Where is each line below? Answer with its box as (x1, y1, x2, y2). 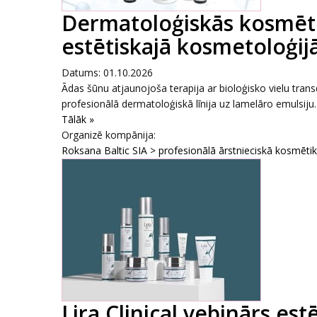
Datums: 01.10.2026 (62, 66, 153, 79)
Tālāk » (62, 113, 94, 126)
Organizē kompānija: (62, 128, 156, 142)
